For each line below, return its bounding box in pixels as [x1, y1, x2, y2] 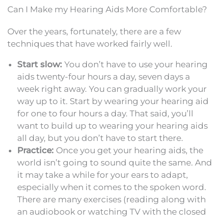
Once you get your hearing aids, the [56, 145, 203, 156]
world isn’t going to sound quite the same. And [17, 158, 212, 168]
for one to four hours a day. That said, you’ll [17, 109, 193, 119]
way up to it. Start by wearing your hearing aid [17, 96, 209, 107]
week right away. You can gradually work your [17, 84, 207, 94]
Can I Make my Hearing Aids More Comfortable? [7, 4, 207, 15]
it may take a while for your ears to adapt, [17, 170, 188, 180]
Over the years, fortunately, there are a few [7, 27, 181, 37]
